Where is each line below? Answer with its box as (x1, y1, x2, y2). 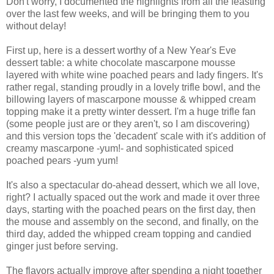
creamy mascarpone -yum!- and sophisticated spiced (6, 143, 234, 154)
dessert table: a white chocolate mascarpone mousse (6, 57, 235, 68)
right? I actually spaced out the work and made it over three (6, 192, 260, 203)
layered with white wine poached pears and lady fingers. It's (6, 70, 263, 81)
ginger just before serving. (6, 241, 118, 252)
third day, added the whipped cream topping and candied (6, 229, 251, 240)
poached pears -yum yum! (6, 155, 118, 166)
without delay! (6, 21, 66, 32)
